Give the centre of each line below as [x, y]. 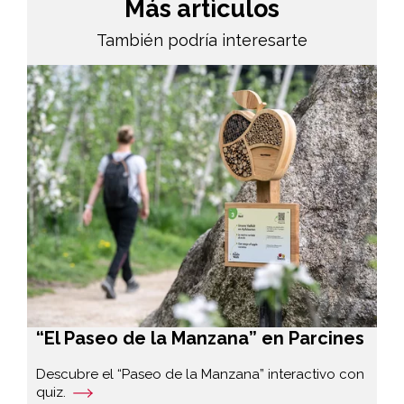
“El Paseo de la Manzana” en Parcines [200, 339]
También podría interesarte [202, 41]
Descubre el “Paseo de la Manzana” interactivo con [200, 375]
